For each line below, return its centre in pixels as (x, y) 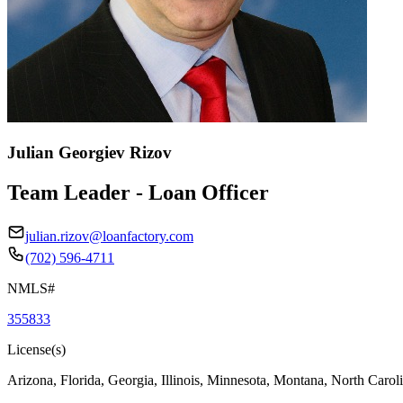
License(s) (36, 349)
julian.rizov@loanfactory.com (109, 236)
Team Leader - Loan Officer (138, 192)
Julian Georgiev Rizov (90, 152)
